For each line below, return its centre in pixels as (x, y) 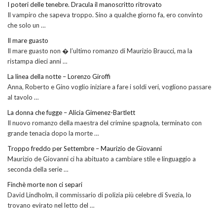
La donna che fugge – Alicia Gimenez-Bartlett (71, 112)
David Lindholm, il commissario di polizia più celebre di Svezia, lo (99, 195)
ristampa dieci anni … (37, 61)
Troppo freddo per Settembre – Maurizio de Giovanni (85, 148)
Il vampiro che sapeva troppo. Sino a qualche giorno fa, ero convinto (105, 15)
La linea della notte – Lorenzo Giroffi (59, 76)
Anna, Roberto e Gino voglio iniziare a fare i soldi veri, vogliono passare (109, 87)
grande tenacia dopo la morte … (53, 133)
